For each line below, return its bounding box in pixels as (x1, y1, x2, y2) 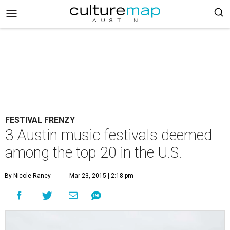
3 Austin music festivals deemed (5, 126, 212, 144)
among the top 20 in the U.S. (5, 144, 182, 161)
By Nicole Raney (5, 172, 51, 179)
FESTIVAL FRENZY (5, 115, 75, 125)
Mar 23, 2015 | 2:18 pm (69, 172, 133, 179)
